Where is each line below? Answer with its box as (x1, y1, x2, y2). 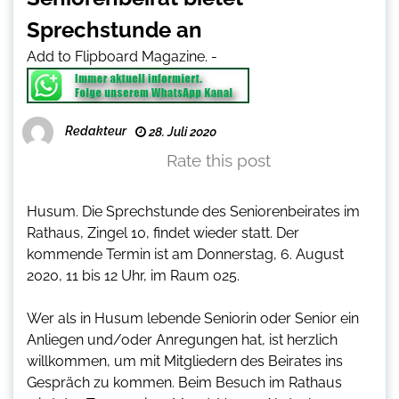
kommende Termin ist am (27, 246, 197, 264)
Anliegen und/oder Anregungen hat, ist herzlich (27, 331, 338, 349)
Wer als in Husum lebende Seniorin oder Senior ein (27, 310, 359, 328)
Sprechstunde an (27, 17, 202, 44)
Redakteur (65, 124, 126, 139)
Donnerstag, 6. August (197, 246, 344, 264)
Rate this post (167, 151, 271, 171)
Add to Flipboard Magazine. (27, 48, 208, 66)
